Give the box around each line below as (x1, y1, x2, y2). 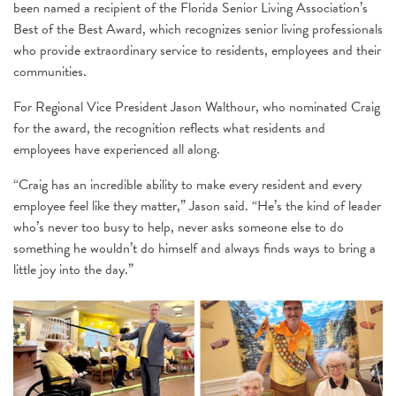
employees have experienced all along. (13, 138, 220, 160)
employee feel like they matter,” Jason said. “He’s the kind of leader (13, 194, 381, 217)
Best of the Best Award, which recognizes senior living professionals (13, 18, 383, 40)
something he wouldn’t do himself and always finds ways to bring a (13, 237, 376, 259)
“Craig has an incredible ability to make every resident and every (13, 173, 362, 195)
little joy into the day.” (13, 258, 133, 280)
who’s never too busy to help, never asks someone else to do (13, 216, 344, 238)
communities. (13, 60, 87, 82)
